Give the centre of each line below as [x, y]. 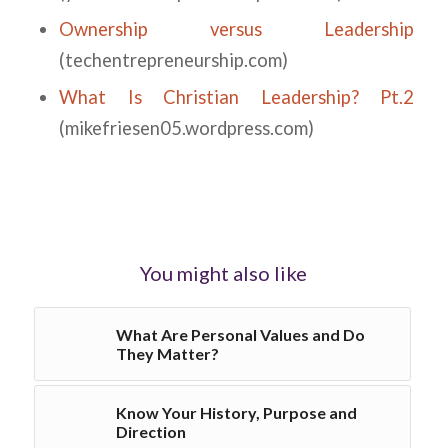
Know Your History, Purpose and [236, 413]
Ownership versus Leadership [236, 29]
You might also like [224, 273]
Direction [150, 432]
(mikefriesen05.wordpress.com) [186, 128]
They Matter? [167, 354]
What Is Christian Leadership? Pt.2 [236, 97]
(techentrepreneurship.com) [173, 60]
